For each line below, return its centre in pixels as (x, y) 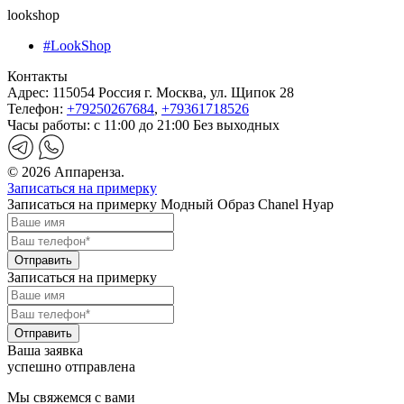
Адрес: (28, 93)
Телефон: (35, 109)
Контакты (37, 77)
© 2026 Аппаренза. (66, 172)
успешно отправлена (71, 367)
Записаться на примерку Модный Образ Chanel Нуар (170, 205)
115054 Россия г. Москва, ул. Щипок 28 (171, 93)
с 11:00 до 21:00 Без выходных (187, 125)
